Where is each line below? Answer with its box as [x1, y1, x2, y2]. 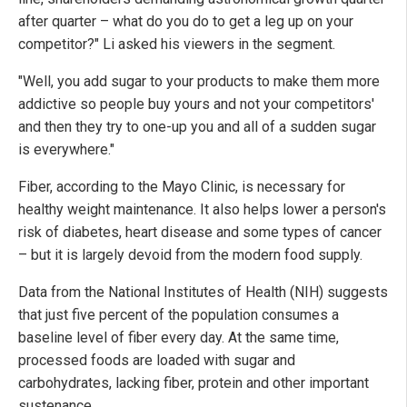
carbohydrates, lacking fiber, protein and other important [18, 373, 369, 392]
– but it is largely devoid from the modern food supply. [18, 245, 362, 263]
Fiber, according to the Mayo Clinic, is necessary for [18, 177, 345, 195]
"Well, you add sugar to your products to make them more [18, 72, 380, 90]
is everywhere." [18, 140, 114, 158]
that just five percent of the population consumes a [18, 305, 339, 323]
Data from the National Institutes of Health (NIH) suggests [18, 283, 388, 301]
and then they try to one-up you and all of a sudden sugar [18, 117, 376, 135]
